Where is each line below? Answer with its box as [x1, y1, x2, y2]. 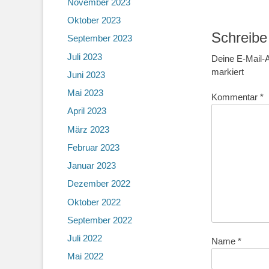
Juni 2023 [67, 69, 105, 80]
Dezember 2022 [67, 178, 130, 189]
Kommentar [211, 91, 260, 102]
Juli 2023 [67, 51, 102, 62]
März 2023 [67, 124, 109, 134]
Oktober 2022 [67, 196, 121, 207]
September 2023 [67, 33, 132, 44]
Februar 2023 [67, 142, 119, 153]
